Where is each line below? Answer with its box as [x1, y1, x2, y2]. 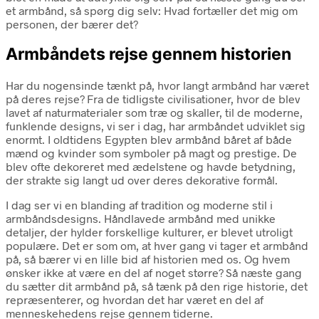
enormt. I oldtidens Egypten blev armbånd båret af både [6, 132, 292, 146]
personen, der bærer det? [6, 17, 138, 31]
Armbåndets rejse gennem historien [6, 44, 291, 65]
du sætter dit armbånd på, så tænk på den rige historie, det [6, 278, 308, 293]
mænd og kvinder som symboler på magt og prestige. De [6, 145, 297, 159]
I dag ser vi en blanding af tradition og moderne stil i [6, 197, 273, 211]
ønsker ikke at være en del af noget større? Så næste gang [6, 265, 302, 279]
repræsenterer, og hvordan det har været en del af [6, 292, 263, 306]
